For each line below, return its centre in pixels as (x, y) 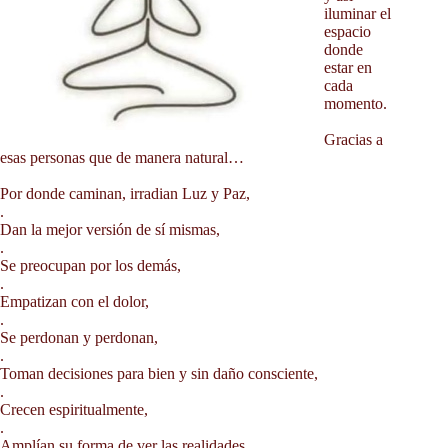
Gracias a (353, 139)
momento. (355, 103)
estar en (348, 67)
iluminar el (357, 13)
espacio (347, 31)
